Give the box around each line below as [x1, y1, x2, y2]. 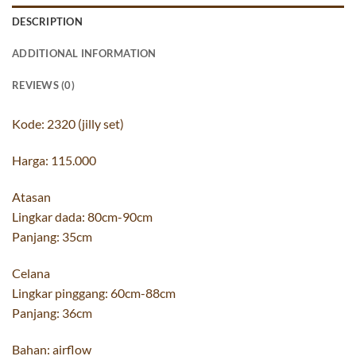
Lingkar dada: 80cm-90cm [12, 209, 153, 225]
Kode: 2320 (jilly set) [12, 116, 124, 132]
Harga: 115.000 [12, 153, 96, 168]
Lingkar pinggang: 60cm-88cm [12, 284, 176, 300]
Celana [12, 265, 50, 281]
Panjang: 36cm [12, 304, 92, 320]
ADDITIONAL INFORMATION [12, 47, 157, 60]
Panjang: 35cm [12, 229, 92, 245]
